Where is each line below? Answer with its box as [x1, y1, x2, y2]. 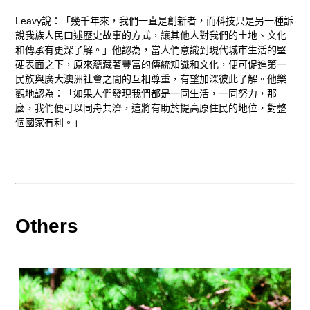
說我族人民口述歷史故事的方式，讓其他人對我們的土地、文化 [15, 30, 287, 42]
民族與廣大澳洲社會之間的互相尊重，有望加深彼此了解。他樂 [15, 73, 287, 85]
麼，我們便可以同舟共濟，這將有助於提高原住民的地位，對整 [15, 102, 287, 114]
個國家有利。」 [15, 117, 84, 129]
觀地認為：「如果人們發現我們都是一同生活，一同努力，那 [15, 88, 277, 100]
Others [15, 215, 79, 237]
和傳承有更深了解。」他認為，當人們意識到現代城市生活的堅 [15, 44, 287, 56]
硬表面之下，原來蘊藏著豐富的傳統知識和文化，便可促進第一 [15, 59, 287, 71]
